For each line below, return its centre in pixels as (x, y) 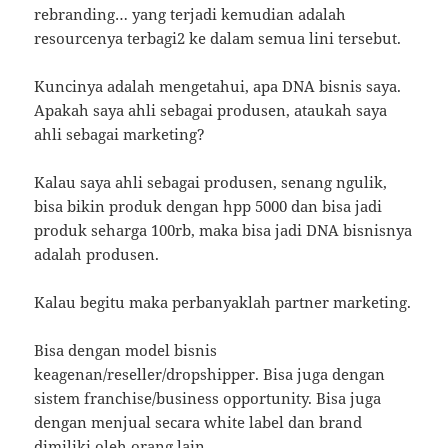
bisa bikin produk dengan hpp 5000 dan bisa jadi (208, 206)
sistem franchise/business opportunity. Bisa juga (208, 398)
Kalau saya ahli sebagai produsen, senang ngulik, (211, 182)
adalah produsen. (97, 254)
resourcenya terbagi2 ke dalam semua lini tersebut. (218, 38)
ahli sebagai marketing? (120, 134)
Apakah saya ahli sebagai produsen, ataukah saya (211, 110)
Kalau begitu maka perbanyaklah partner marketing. (223, 302)
